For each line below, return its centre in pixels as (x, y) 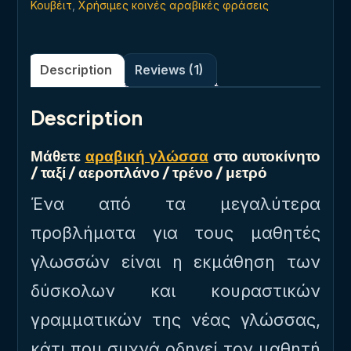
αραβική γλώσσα (147, 155)
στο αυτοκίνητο (264, 155)
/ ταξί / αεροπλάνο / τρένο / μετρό (149, 172)
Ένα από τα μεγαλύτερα (175, 204)
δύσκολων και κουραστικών (175, 291)
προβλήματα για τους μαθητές (175, 233)
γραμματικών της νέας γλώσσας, (175, 320)
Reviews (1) (169, 70)
